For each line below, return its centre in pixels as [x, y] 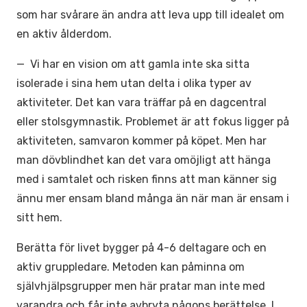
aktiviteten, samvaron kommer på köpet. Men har [142, 141]
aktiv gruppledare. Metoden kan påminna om [131, 267]
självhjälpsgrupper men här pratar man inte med [141, 286]
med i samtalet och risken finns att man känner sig [147, 179]
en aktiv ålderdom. [64, 34]
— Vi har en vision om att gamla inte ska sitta [133, 64]
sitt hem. [39, 218]
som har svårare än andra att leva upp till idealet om [150, 15]
